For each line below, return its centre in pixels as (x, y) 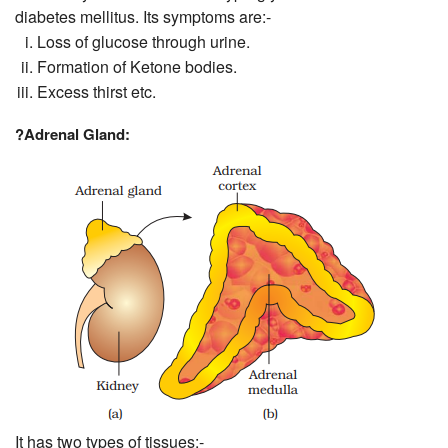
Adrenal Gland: (77, 134)
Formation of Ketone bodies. (137, 67)
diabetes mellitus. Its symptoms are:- (143, 17)
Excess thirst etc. (97, 92)
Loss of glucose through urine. (144, 42)
